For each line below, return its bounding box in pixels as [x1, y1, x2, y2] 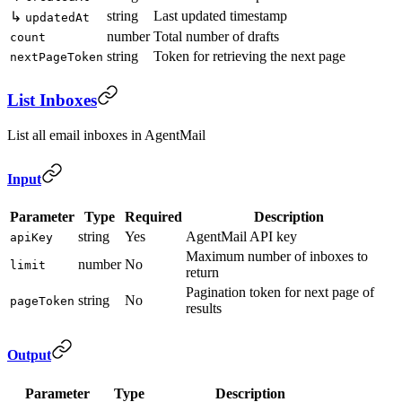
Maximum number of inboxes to [186, 249, 368, 265]
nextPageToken [10, 50, 103, 65]
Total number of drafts [153, 29, 279, 45]
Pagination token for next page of [186, 284, 374, 301]
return [186, 265, 219, 281]
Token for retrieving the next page [153, 48, 345, 65]
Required [125, 209, 182, 225]
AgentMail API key [186, 229, 297, 245]
